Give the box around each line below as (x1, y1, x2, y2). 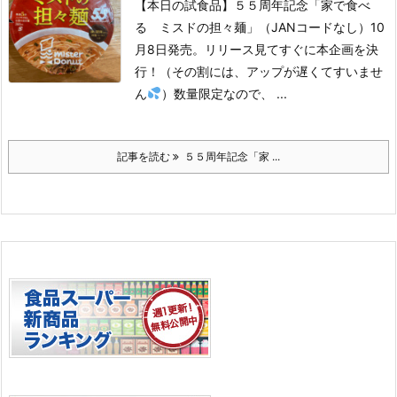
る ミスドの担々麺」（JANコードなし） (135, 19, 370, 35)
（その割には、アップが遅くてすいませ (160, 64, 383, 79)
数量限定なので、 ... (173, 86, 287, 101)
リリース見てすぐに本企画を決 (205, 42, 378, 57)
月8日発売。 (135, 42, 205, 57)
